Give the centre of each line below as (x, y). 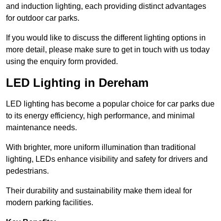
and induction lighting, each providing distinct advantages (106, 6)
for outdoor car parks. (43, 18)
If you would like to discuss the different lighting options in (106, 38)
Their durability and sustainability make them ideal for (99, 191)
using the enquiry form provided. (62, 62)
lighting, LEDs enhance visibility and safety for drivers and (107, 159)
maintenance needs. (41, 128)
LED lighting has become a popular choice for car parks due (110, 104)
